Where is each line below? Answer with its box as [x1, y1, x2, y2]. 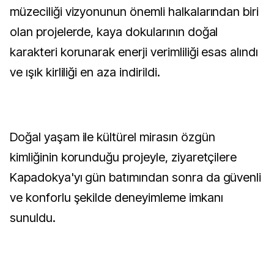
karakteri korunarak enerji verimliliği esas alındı [10, 45, 258, 59]
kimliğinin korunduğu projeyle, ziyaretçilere [10, 150, 237, 165]
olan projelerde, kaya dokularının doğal [10, 24, 218, 39]
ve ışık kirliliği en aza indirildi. [10, 65, 160, 80]
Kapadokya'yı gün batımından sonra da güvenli [10, 170, 262, 185]
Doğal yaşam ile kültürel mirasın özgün [10, 130, 215, 144]
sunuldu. [10, 210, 56, 225]
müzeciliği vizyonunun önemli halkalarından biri [10, 4, 259, 19]
